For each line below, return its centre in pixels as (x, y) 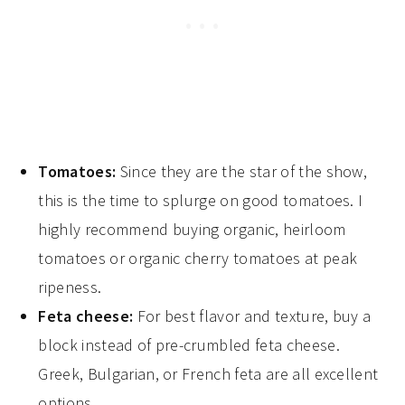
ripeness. (70, 287)
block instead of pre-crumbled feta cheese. (189, 345)
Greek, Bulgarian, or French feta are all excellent (208, 374)
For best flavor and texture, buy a (252, 316)
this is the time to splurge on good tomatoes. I (201, 201)
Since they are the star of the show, (244, 172)
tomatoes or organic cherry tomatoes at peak (198, 259)
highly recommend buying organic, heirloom (192, 230)
